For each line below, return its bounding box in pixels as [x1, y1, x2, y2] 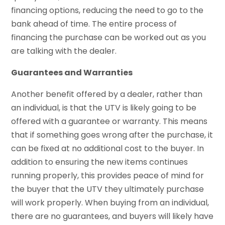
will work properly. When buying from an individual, [11, 197, 209, 209]
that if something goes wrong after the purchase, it [11, 129, 213, 141]
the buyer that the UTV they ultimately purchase [11, 183, 204, 195]
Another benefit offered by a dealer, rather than [11, 88, 203, 100]
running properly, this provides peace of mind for [11, 170, 204, 182]
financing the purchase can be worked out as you [11, 32, 206, 44]
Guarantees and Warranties [11, 67, 133, 79]
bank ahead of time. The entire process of [11, 18, 177, 30]
